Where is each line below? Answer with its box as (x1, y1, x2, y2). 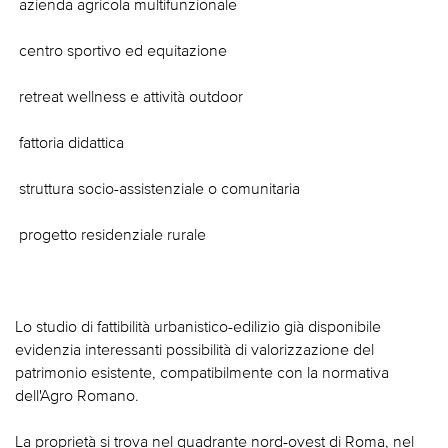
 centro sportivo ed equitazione (15, 41, 227, 60)
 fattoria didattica (15, 133, 124, 152)
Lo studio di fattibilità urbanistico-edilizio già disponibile (15, 317, 381, 336)
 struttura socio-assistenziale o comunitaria (15, 179, 300, 198)
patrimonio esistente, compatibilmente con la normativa (15, 363, 389, 382)
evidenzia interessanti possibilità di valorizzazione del (15, 340, 374, 359)
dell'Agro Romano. (15, 386, 139, 405)
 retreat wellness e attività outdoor (15, 87, 243, 106)
